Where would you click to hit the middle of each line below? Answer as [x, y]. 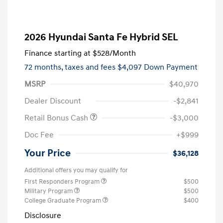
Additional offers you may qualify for [76, 170]
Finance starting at [57, 54]
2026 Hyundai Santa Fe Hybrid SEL [101, 38]
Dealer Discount [53, 101]
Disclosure [43, 216]
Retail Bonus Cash [57, 118]
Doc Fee [39, 135]
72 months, [45, 67]
